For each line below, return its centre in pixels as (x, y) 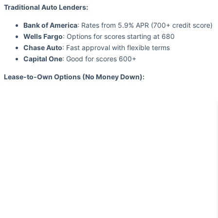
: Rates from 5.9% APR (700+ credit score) (145, 25)
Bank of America (50, 25)
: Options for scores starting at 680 (119, 36)
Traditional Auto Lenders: (46, 7)
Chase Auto (43, 48)
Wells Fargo (43, 36)
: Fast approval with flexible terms (116, 48)
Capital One (43, 59)
